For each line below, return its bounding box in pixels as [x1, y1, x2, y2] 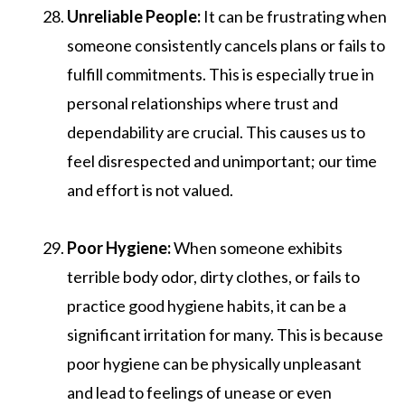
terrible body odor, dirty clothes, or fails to [67, 266, 360, 287]
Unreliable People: [67, 5, 203, 26]
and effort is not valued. [67, 179, 233, 200]
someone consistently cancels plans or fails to [67, 34, 385, 55]
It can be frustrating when [203, 5, 387, 26]
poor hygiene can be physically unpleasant [67, 353, 362, 373]
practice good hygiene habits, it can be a [67, 295, 346, 316]
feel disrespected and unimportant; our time [67, 150, 377, 171]
